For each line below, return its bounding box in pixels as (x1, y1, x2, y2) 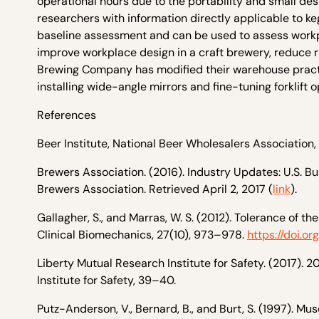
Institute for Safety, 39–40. (37, 273, 176, 288)
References (37, 108, 96, 122)
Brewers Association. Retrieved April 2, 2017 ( (37, 182, 273, 197)
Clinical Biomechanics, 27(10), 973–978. (37, 227, 247, 242)
